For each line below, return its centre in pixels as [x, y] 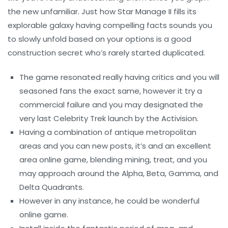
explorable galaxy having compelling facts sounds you [110, 25]
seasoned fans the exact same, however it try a [111, 91]
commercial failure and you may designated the [111, 104]
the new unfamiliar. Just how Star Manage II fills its [102, 11]
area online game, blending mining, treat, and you [113, 159]
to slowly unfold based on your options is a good [99, 39]
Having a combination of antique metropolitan [108, 132]
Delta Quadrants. [52, 187]
